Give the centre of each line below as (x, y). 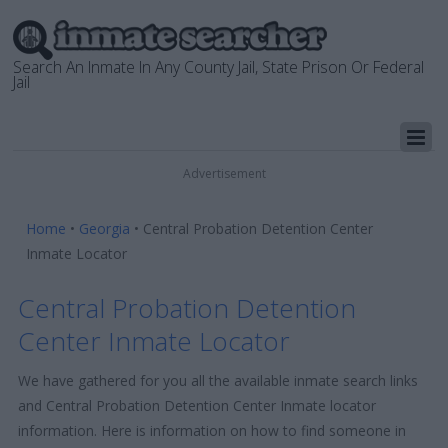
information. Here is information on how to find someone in (212, 430)
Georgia (105, 228)
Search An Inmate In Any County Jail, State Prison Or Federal (219, 67)
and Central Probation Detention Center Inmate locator (197, 405)
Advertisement (224, 173)
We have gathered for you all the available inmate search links (218, 380)
